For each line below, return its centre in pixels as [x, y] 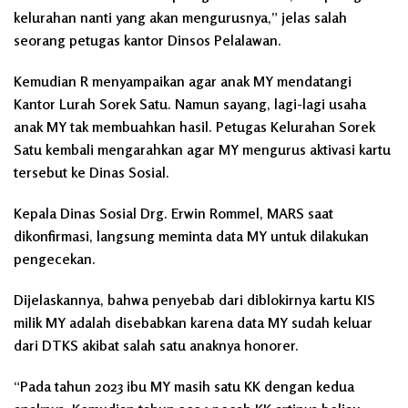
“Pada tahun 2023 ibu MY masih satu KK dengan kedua [184, 386]
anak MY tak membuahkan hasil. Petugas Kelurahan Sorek [194, 126]
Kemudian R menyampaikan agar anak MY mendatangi [183, 81]
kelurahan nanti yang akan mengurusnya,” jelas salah [180, 17]
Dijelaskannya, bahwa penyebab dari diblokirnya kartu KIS [194, 299]
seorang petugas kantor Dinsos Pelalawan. [148, 40]
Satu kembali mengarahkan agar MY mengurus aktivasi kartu [202, 149]
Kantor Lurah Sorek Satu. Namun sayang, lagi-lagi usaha [190, 103]
